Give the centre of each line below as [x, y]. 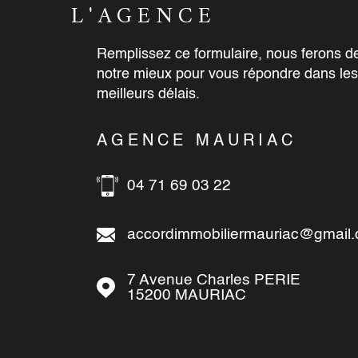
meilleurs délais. [148, 95]
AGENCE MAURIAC [197, 142]
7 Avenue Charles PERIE [213, 280]
